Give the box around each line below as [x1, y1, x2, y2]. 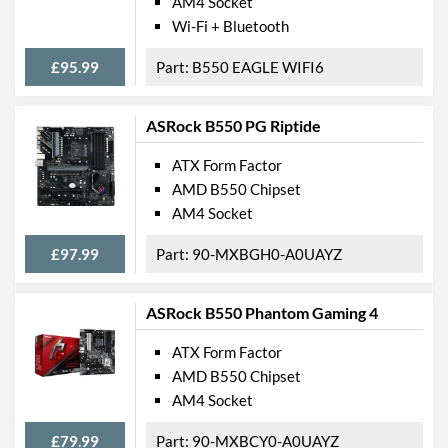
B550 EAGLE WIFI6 [192, 57, 324, 76]
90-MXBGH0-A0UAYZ [192, 244, 342, 263]
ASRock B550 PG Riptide [146, 115, 321, 135]
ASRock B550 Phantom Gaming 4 [146, 302, 378, 322]
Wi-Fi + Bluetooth [172, 16, 289, 35]
